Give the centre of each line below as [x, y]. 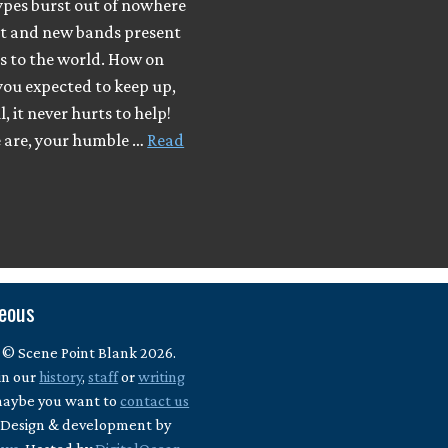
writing [162, 376]
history [61, 376]
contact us [155, 400]
